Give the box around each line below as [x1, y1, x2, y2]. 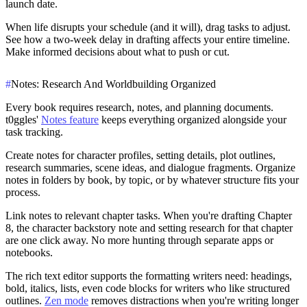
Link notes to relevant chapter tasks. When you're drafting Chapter [5, 209, 292, 221]
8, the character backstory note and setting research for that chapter [5, 221, 293, 234]
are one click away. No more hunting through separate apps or [5, 234, 273, 246]
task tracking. [5, 125, 63, 138]
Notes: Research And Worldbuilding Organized [11, 77, 216, 90]
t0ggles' [5, 113, 41, 125]
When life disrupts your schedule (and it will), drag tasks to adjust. [5, 21, 291, 33]
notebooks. [5, 246, 53, 258]
